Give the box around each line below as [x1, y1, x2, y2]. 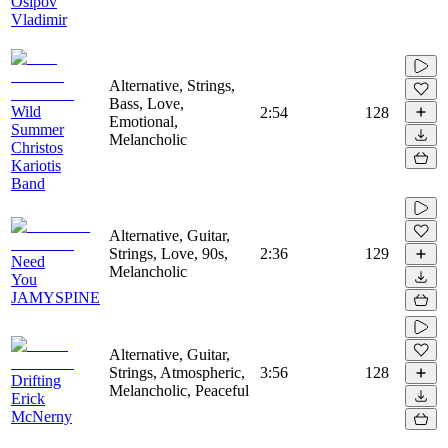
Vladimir [11, 10, 67, 28]
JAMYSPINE [11, 288, 100, 306]
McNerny [11, 407, 72, 425]
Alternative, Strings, [109, 76, 235, 94]
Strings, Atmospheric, [109, 363, 245, 381]
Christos [11, 138, 63, 156]
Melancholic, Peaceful [109, 381, 249, 399]
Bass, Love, [109, 94, 184, 112]
